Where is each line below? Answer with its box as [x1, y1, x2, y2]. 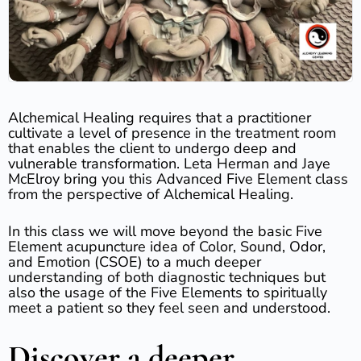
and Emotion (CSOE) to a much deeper [8, 252, 261, 272]
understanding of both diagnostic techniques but [8, 268, 326, 287]
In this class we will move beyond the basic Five [8, 222, 322, 241]
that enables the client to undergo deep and [8, 139, 297, 158]
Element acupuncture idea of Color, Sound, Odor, [8, 237, 326, 256]
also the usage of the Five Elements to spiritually [8, 283, 327, 302]
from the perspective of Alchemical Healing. [8, 185, 293, 204]
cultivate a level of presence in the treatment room [8, 123, 336, 143]
